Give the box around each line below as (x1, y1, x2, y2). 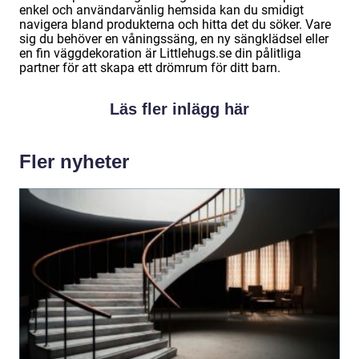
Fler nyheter (19, 151, 129, 173)
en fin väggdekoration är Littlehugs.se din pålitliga (19, 46, 301, 62)
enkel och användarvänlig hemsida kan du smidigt (19, 2, 304, 18)
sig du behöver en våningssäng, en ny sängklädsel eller (19, 31, 329, 47)
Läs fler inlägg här (110, 100, 249, 119)
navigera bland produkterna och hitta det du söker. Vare (19, 17, 331, 33)
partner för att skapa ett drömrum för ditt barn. (19, 60, 280, 76)
